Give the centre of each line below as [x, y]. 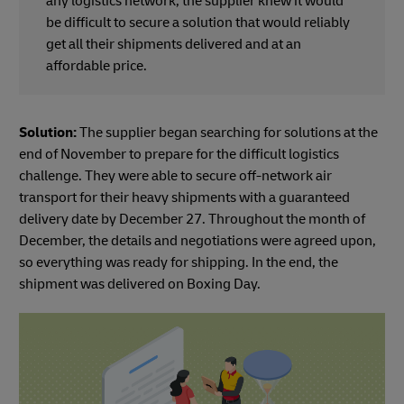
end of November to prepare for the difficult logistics [179, 155]
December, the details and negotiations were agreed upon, [197, 241]
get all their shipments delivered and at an [174, 45]
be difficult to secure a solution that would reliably [198, 23]
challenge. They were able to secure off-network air [175, 176]
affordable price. [98, 66]
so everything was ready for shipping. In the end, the [179, 263]
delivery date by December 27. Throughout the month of [192, 220]
